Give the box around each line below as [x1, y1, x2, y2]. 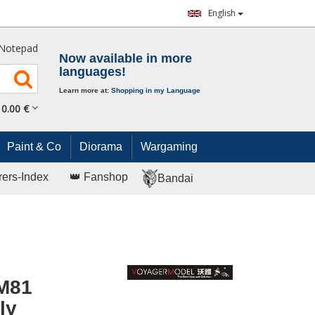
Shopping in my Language [110, 86, 200, 95]
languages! [58, 65, 126, 79]
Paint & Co [7, 141, 61, 153]
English [208, 7, 238, 19]
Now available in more [58, 51, 192, 66]
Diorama [79, 141, 122, 153]
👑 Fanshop [70, 171, 128, 184]
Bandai [157, 172, 193, 184]
